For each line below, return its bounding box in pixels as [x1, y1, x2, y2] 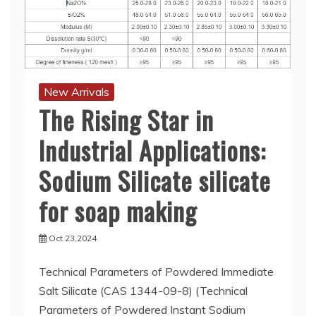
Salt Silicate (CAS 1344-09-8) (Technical [39, 283, 248, 298]
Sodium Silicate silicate [39, 161, 271, 199]
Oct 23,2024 [49, 232, 97, 243]
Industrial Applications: [39, 130, 266, 169]
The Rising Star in [39, 100, 214, 138]
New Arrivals [44, 84, 109, 99]
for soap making [39, 191, 197, 229]
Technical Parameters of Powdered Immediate [39, 264, 274, 279]
